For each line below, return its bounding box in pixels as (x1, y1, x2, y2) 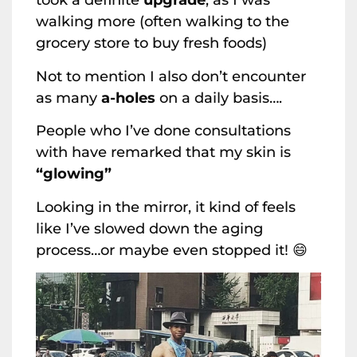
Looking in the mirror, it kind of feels (36, 198, 296, 216)
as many (36, 88, 101, 107)
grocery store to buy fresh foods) (36, 34, 267, 53)
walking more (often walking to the (36, 13, 289, 31)
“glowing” (36, 165, 112, 183)
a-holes (101, 88, 155, 107)
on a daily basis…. (155, 88, 282, 107)
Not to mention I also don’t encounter (36, 67, 306, 85)
